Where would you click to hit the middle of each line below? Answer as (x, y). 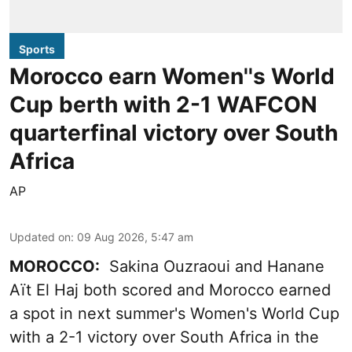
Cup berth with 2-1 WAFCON (163, 105)
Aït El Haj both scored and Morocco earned (170, 290)
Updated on (40, 237)
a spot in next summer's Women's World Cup (174, 314)
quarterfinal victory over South (174, 133)
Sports (37, 49)
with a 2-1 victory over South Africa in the (164, 337)
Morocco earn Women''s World (172, 77)
